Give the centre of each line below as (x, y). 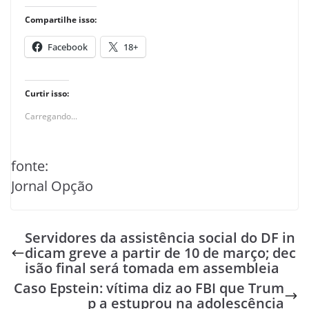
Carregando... (51, 116)
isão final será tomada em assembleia (152, 268)
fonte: (30, 166)
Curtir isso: (47, 93)
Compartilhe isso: (61, 20)
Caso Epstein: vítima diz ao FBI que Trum (149, 288)
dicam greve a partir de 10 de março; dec (160, 253)
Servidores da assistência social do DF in (160, 238)
